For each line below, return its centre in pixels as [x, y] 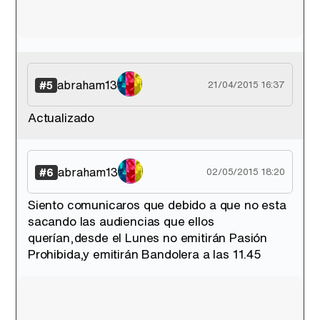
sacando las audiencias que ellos [121, 221]
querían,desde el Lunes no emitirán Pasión [148, 237]
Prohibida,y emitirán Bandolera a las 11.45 [145, 254]
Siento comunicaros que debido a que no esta [157, 205]
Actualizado [61, 117]
